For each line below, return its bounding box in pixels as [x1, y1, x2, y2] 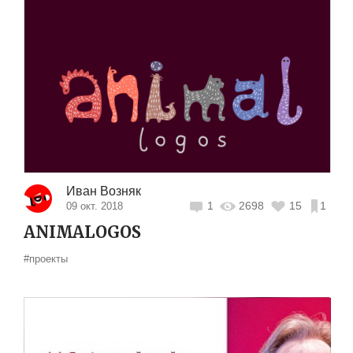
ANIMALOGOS [24, 221, 141, 243]
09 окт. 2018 [65, 199, 123, 212]
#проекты [24, 252, 68, 265]
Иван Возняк [65, 184, 141, 198]
